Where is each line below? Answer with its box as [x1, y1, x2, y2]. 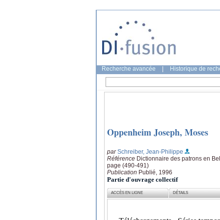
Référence [107, 155, 137, 162]
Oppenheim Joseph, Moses [107, 126, 208, 139]
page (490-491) [107, 162, 149, 169]
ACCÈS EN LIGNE [111, 191, 143, 195]
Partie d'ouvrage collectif [107, 175, 178, 183]
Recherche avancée [102, 65, 156, 72]
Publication [107, 168, 138, 176]
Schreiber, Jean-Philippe [117, 148, 183, 155]
